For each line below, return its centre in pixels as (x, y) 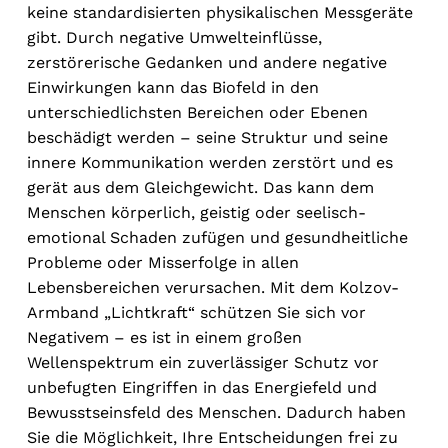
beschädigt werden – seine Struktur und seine (207, 138)
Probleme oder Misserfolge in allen (162, 263)
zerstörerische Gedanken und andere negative (206, 63)
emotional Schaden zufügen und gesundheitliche (217, 238)
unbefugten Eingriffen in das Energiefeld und (201, 388)
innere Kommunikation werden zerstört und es (209, 163)
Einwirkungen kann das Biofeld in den (172, 88)
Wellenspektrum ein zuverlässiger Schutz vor (202, 363)
